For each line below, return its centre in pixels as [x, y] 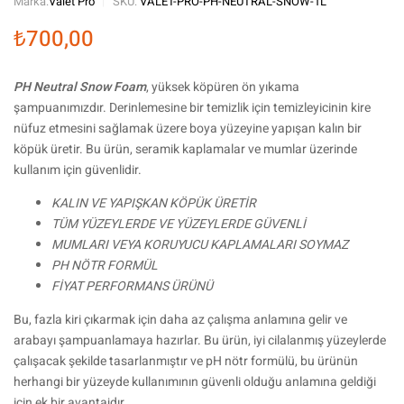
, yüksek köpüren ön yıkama [223, 87]
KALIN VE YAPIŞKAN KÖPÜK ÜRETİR [154, 203]
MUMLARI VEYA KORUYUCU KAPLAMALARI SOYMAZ [200, 245]
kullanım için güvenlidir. [78, 170]
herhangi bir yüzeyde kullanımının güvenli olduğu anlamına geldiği [195, 382]
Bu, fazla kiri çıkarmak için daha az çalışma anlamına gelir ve [180, 320]
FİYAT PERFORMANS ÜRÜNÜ [132, 286]
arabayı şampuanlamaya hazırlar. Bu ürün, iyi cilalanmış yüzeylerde [200, 340]
